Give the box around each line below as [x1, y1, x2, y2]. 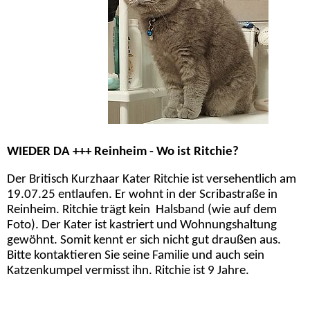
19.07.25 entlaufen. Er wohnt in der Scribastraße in [7, 188, 277, 201]
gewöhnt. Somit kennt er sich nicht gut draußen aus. [7, 233, 281, 247]
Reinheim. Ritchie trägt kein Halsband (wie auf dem [7, 203, 277, 217]
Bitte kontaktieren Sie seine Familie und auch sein [7, 248, 264, 262]
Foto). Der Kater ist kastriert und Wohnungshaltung [7, 218, 280, 232]
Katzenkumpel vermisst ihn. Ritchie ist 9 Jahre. [7, 264, 249, 277]
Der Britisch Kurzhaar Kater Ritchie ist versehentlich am [7, 172, 296, 186]
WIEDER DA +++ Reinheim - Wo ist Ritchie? [7, 145, 239, 158]
